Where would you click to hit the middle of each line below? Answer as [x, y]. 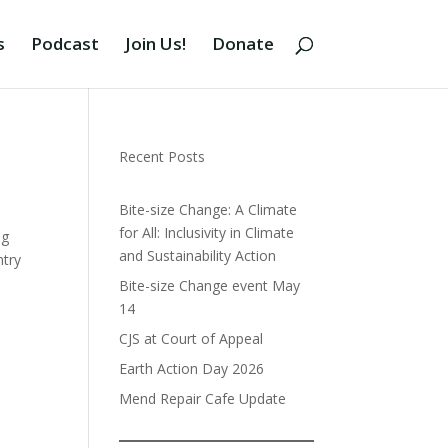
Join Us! [155, 43]
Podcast [64, 43]
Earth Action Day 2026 [192, 368]
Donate [242, 43]
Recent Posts [162, 156]
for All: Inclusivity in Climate [207, 232]
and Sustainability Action [198, 255]
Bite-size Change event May [210, 285]
